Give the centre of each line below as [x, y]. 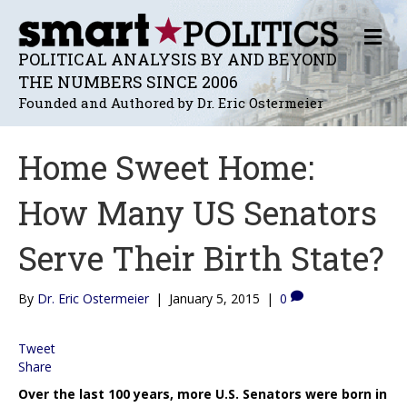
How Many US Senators [198, 212]
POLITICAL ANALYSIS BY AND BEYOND [178, 59]
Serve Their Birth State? [201, 258]
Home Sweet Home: [166, 167]
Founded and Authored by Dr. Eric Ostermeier [171, 102]
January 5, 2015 [214, 298]
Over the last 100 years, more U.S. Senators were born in [203, 393]
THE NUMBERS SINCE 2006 [128, 81]
